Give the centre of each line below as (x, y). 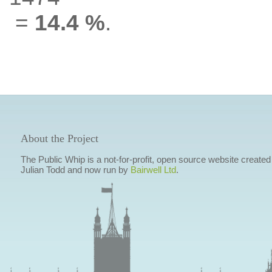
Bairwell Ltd (153, 170)
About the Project (59, 138)
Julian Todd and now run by (75, 170)
